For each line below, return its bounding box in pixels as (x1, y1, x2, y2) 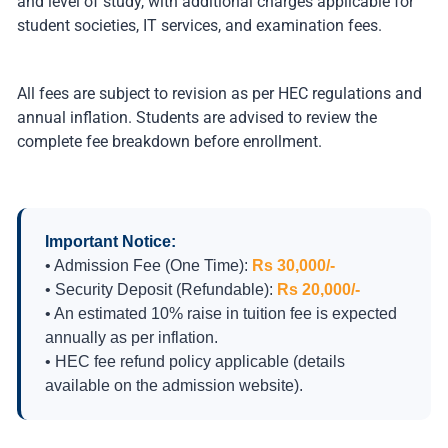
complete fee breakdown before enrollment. (17, 132, 322, 151)
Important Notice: (45, 233, 176, 250)
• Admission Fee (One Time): (45, 257, 252, 274)
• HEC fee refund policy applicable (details (45, 353, 345, 370)
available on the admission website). (45, 377, 303, 394)
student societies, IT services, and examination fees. (17, 16, 382, 35)
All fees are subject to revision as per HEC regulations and (17, 84, 422, 103)
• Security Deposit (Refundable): (45, 281, 277, 298)
